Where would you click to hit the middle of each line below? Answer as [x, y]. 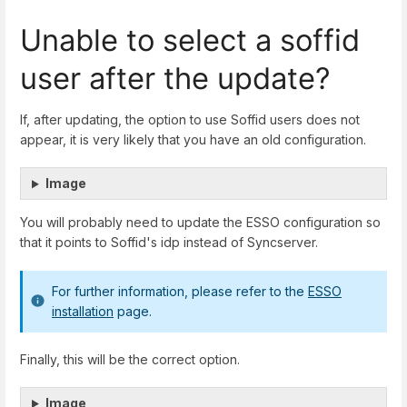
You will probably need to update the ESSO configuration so [200, 223]
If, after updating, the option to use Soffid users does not [190, 120]
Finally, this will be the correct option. [130, 359]
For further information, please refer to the [180, 291]
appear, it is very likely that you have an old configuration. [193, 140]
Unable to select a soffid [190, 40]
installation [83, 311]
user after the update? [175, 79]
